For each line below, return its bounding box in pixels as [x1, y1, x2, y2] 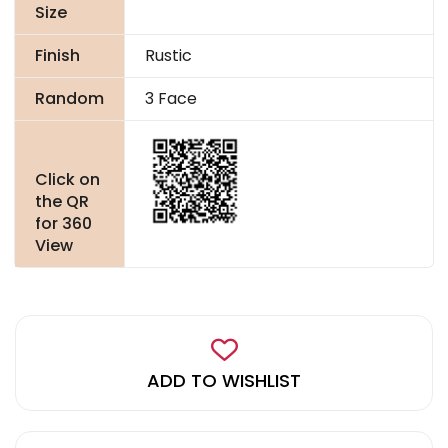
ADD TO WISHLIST [147, 368, 301, 393]
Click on [35, 168, 100, 191]
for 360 [35, 212, 92, 235]
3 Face [145, 87, 197, 110]
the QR [35, 190, 89, 213]
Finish [35, 44, 80, 67]
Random [35, 87, 104, 110]
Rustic [145, 44, 192, 67]
